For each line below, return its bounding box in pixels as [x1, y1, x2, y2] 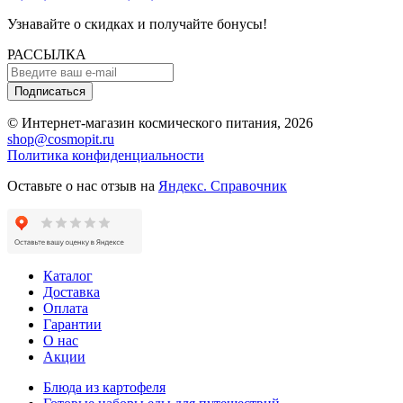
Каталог [43, 268, 93, 284]
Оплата [43, 300, 88, 317]
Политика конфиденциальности [7, 148, 204, 164]
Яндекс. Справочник [158, 178, 287, 194]
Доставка [43, 284, 100, 300]
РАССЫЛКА [7, 47, 86, 63]
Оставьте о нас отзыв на [7, 178, 158, 194]
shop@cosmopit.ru [7, 131, 114, 148]
